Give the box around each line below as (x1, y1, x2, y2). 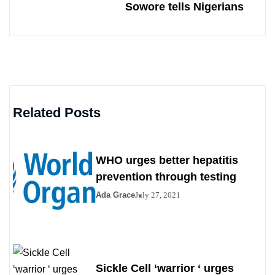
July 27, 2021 (135, 190, 180, 200)
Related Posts (13, 105, 101, 121)
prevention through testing (96, 171, 236, 184)
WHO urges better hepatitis (96, 154, 238, 167)
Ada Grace (96, 190, 135, 200)
